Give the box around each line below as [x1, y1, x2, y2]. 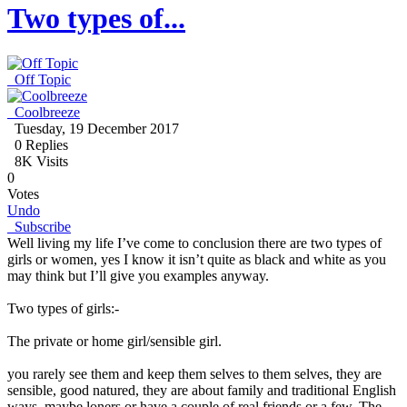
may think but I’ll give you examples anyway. [7, 267, 269, 283]
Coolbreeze [15, 104, 80, 120]
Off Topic [15, 71, 71, 87]
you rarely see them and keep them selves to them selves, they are [7, 365, 382, 382]
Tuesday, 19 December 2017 [7, 120, 179, 136]
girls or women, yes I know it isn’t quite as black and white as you [7, 251, 386, 267]
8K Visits [7, 153, 68, 169]
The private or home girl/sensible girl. [7, 333, 222, 349]
